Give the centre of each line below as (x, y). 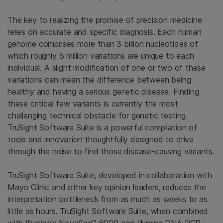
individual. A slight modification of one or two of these (107, 68)
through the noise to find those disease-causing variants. (111, 151)
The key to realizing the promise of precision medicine (105, 20)
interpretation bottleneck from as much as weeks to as (108, 199)
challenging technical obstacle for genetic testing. (98, 115)
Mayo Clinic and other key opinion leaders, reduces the (107, 187)
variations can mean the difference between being (99, 80)
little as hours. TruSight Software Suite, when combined (108, 211)
